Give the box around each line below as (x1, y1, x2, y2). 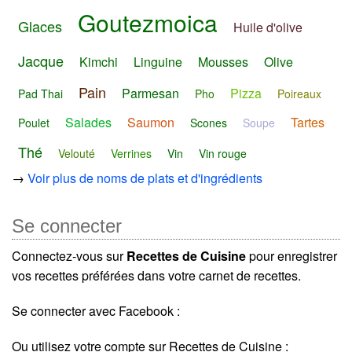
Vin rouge (199, 145, 247, 162)
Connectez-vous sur (12, 246, 126, 265)
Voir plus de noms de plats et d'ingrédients (27, 168, 262, 187)
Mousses (198, 53, 248, 71)
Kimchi (79, 53, 118, 71)
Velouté (58, 145, 95, 162)
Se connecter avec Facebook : (12, 301, 180, 320)
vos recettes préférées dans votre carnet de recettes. (12, 266, 301, 284)
